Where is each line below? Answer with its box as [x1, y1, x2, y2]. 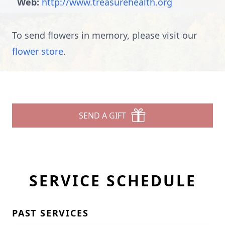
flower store [12, 45, 63, 57]
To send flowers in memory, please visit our [12, 29, 197, 41]
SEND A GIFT [79, 110, 126, 121]
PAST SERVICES [12, 207, 89, 219]
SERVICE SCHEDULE [29, 170, 196, 191]
